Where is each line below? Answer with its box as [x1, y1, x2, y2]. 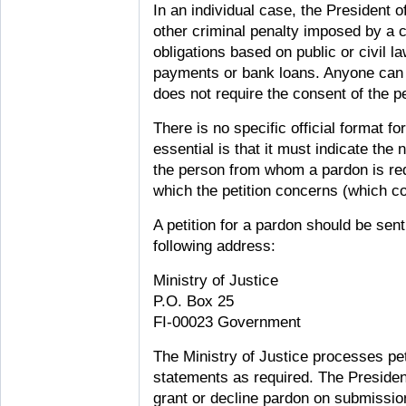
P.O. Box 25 [153, 293, 234, 310]
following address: [153, 237, 275, 255]
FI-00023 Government [153, 314, 301, 331]
